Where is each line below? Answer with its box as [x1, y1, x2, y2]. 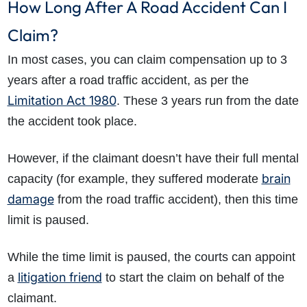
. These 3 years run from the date [116, 94, 299, 108]
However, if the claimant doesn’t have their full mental [7, 151, 299, 166]
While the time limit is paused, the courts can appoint [7, 250, 295, 265]
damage [7, 192, 54, 207]
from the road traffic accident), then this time [53, 193, 298, 207]
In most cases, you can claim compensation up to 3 [7, 53, 287, 67]
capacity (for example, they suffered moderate [7, 172, 262, 186]
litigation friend [17, 270, 102, 285]
